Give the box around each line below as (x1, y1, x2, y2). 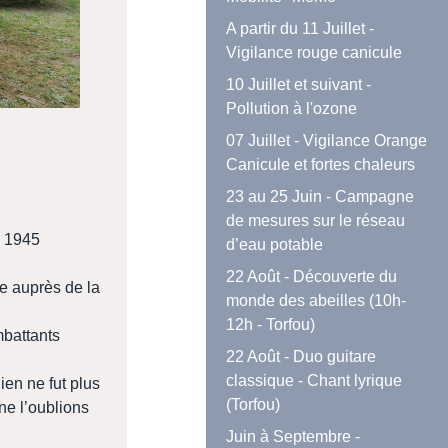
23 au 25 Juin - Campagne (226, 188, 415, 206)
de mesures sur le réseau (226, 212, 406, 230)
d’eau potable (226, 236, 324, 254)
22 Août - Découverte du (226, 268, 398, 286)
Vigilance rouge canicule (226, 44, 403, 62)
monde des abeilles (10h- (226, 292, 407, 310)
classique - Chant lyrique (226, 372, 403, 390)
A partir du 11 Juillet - (226, 20, 375, 38)
